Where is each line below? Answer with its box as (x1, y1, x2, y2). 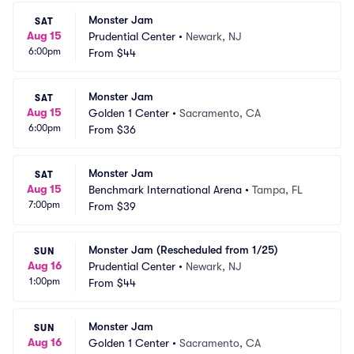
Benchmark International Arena (88, 183, 242, 196)
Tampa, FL (252, 183, 303, 196)
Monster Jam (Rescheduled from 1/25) (88, 243, 278, 256)
